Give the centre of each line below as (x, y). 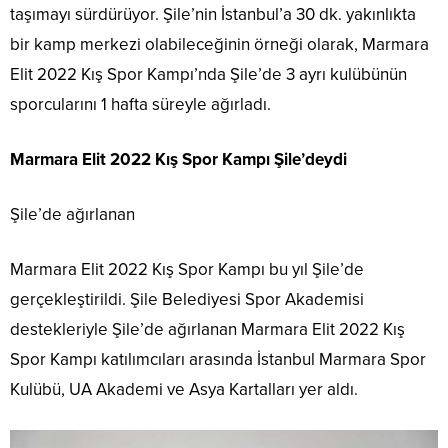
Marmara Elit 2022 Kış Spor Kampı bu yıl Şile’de (187, 270)
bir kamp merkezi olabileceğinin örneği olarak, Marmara (219, 45)
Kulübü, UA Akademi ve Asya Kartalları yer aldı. (184, 390)
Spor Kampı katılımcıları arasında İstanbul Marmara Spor (218, 360)
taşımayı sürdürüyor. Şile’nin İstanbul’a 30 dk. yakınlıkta (213, 15)
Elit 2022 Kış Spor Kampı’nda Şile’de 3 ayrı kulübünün (208, 75)
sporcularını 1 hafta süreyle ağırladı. (140, 105)
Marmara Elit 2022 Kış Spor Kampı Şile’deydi (178, 160)
